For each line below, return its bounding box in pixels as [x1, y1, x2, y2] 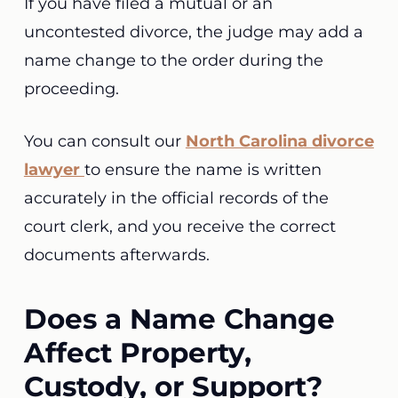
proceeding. [23, 79, 123, 99]
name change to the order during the [23, 51, 323, 70]
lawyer [23, 160, 84, 179]
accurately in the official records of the [23, 188, 329, 208]
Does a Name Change [23, 302, 335, 336]
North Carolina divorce [185, 131, 374, 151]
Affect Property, [23, 336, 251, 370]
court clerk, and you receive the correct [23, 217, 336, 236]
